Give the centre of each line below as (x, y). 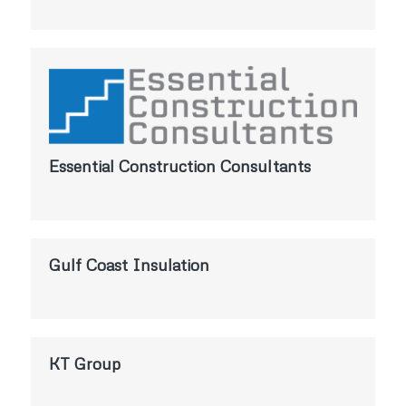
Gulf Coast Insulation (129, 264)
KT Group (84, 363)
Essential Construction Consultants (179, 165)
